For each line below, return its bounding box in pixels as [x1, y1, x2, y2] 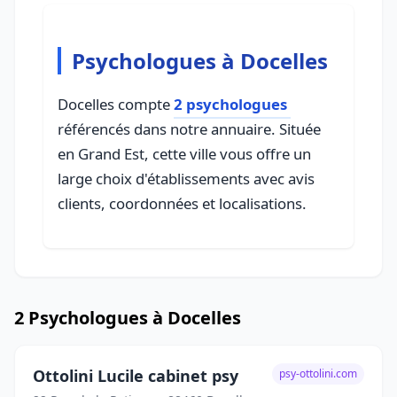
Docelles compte [58, 94, 174, 114]
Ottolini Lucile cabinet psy [33, 365, 238, 386]
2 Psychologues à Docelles [14, 306, 241, 330]
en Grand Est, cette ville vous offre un [58, 144, 311, 164]
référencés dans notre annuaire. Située [58, 119, 321, 139]
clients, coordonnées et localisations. [58, 193, 307, 214]
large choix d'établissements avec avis [58, 168, 315, 189]
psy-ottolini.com [279, 366, 357, 381]
